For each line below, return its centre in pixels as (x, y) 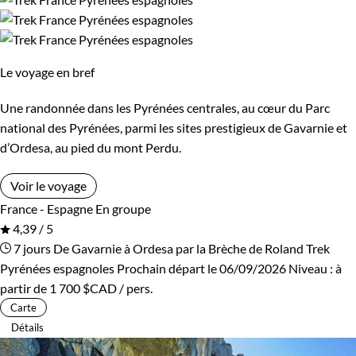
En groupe (123, 208)
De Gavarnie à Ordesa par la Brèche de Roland (178, 248)
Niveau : (312, 268)
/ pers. (135, 288)
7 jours (31, 248)
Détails (27, 327)
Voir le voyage (48, 185)
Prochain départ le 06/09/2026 (201, 268)
